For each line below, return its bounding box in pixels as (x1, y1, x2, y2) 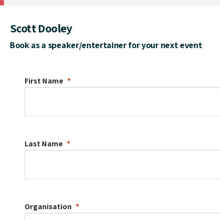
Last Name (25, 138, 63, 149)
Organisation (25, 201, 72, 212)
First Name (25, 75, 63, 86)
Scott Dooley (10, 20, 72, 36)
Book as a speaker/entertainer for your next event (10, 39, 202, 51)
